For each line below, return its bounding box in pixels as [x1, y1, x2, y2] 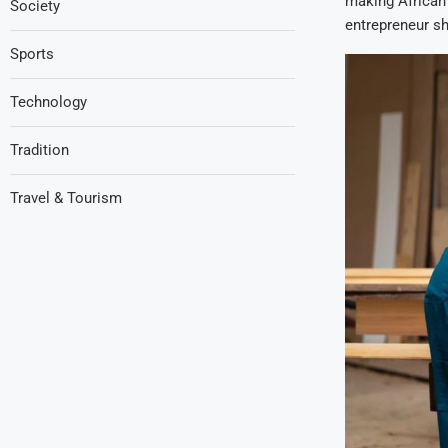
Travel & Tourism [10, 189, 122, 207]
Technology [10, 93, 87, 111]
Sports [10, 45, 54, 63]
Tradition [10, 141, 69, 159]
